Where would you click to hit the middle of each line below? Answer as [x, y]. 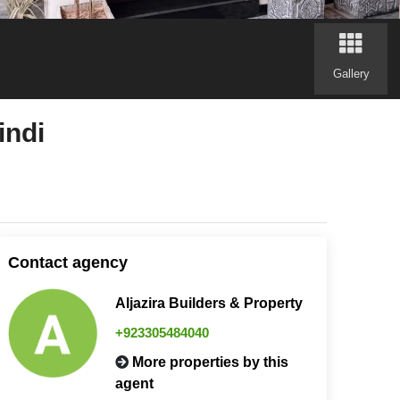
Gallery [351, 73]
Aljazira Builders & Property [208, 303]
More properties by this [210, 362]
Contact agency [67, 262]
